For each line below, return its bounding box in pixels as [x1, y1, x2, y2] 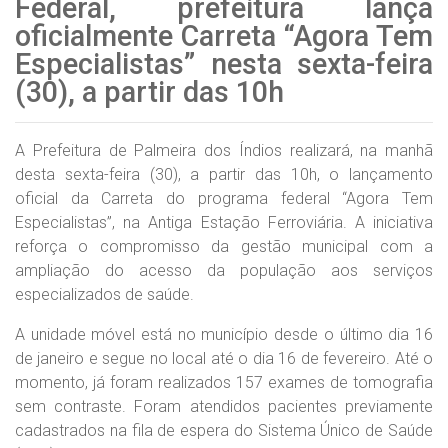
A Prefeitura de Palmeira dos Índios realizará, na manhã [15, 141, 433, 160]
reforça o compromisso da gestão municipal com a [15, 237, 433, 256]
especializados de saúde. [15, 285, 194, 304]
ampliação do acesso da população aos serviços [15, 261, 433, 280]
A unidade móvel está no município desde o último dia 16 [15, 325, 433, 344]
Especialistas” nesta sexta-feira [15, 47, 433, 81]
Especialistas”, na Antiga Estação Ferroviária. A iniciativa [15, 213, 433, 232]
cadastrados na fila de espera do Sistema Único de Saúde [15, 421, 433, 440]
